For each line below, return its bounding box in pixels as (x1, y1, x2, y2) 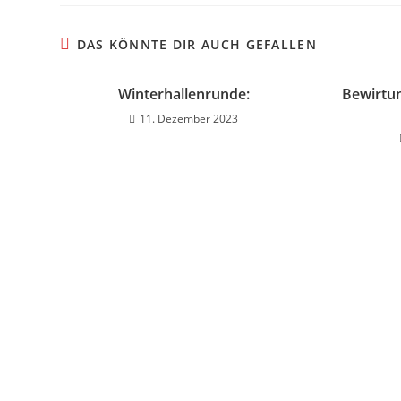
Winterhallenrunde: (117, 84, 250, 104)
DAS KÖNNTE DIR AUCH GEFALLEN (76, 36, 317, 53)
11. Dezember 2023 (140, 111, 239, 126)
